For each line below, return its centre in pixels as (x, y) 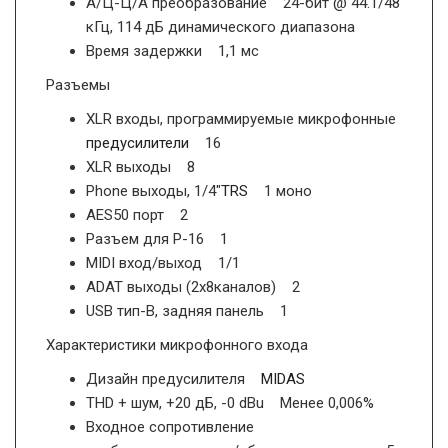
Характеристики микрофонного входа (177, 344)
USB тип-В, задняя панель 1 (187, 310)
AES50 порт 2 (137, 214)
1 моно (280, 190)
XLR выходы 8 (140, 166)
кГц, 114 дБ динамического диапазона (220, 26)
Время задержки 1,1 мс (172, 50)
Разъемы (78, 84)
